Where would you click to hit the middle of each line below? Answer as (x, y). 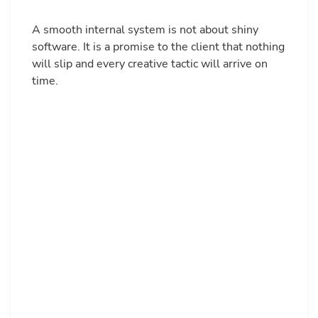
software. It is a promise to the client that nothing (158, 47)
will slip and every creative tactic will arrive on (150, 64)
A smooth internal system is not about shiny (145, 30)
